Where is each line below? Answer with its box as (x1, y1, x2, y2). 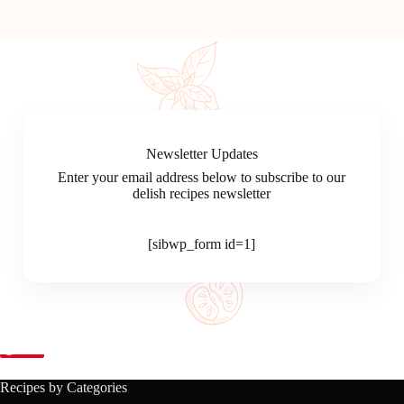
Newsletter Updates (145, 145, 258, 161)
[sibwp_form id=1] (148, 235, 256, 252)
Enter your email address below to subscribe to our (58, 169, 346, 185)
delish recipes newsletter (133, 185, 271, 201)
